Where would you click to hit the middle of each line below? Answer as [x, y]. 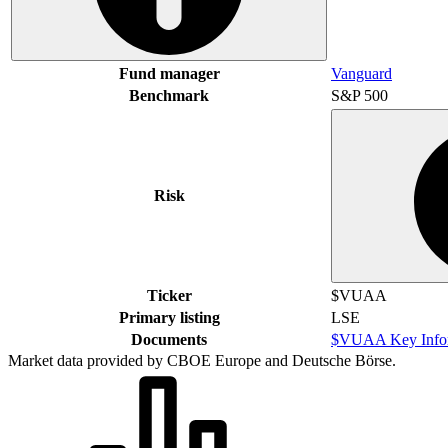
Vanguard [361, 73]
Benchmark [169, 95]
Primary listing [169, 317]
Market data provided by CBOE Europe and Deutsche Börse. [202, 360]
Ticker [169, 295]
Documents [169, 339]
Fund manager [169, 73]
